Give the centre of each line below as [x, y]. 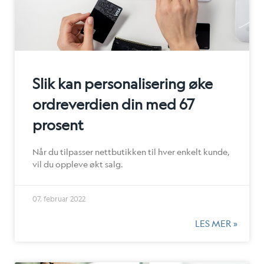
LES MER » [216, 223]
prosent [58, 125]
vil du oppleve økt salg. [78, 164]
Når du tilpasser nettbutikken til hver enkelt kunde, [131, 151]
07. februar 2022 [59, 199]
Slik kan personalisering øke [123, 83]
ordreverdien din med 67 [113, 104]
